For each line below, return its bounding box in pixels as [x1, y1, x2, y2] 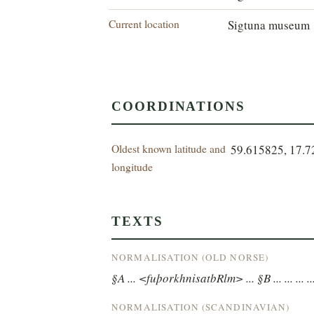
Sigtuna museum [228, 17, 310, 34]
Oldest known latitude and [111, 140, 226, 156]
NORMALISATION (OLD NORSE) [111, 250, 268, 264]
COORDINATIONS [111, 98, 245, 114]
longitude [111, 158, 153, 174]
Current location [109, 16, 180, 32]
